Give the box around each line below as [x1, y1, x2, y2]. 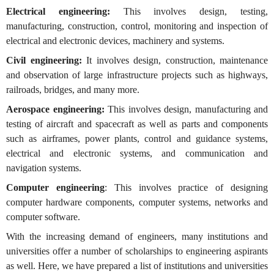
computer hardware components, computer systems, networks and [6, 197, 268, 207]
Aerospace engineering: [6, 104, 108, 114]
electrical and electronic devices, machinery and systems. [6, 35, 224, 46]
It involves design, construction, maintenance [81, 55, 268, 65]
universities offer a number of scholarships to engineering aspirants [6, 246, 268, 256]
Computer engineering [6, 182, 105, 193]
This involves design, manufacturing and [108, 104, 268, 114]
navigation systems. [6, 163, 81, 173]
